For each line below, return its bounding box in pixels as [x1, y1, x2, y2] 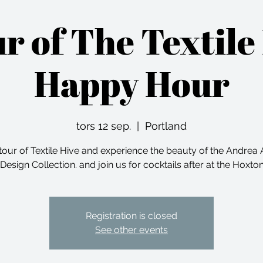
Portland [145, 120, 187, 132]
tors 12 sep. [76, 120, 131, 132]
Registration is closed [86, 210, 177, 221]
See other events [95, 224, 168, 235]
